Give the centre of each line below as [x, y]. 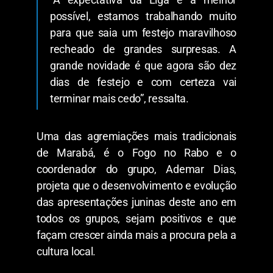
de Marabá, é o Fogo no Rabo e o [136, 153]
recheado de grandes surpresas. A [143, 49]
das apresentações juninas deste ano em [136, 202]
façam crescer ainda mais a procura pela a [136, 235]
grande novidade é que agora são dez [143, 66]
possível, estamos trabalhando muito [143, 16]
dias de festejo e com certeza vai [143, 82]
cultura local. [66, 252]
